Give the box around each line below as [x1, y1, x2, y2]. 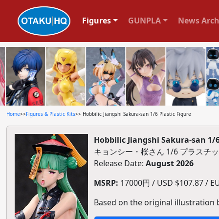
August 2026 [145, 158, 194, 169]
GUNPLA [128, 15, 161, 26]
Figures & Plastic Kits [25, 110, 75, 117]
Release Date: [93, 158, 146, 169]
